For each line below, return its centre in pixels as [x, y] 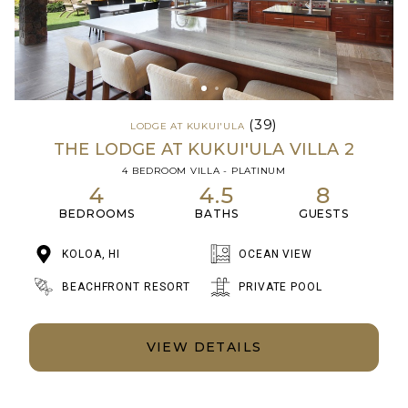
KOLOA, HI [92, 255]
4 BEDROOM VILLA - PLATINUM [204, 171]
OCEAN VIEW [275, 255]
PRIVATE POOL [280, 287]
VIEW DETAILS [204, 347]
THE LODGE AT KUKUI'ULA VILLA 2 [204, 150]
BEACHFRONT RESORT [127, 287]
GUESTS [324, 214]
